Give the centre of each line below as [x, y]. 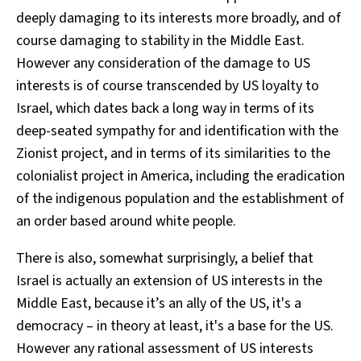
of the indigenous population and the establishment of [180, 198]
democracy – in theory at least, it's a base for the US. [175, 326]
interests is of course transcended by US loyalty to [168, 85]
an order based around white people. [126, 221]
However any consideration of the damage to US [163, 63]
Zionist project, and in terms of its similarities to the [173, 153]
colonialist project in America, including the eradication [180, 176]
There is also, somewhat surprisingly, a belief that [165, 258]
